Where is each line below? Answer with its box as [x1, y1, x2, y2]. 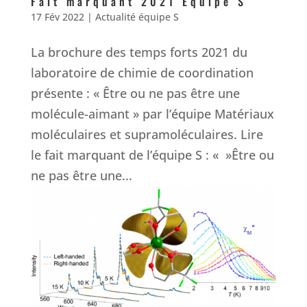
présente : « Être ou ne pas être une [30, 85, 240, 102]
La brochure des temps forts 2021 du [30, 44, 247, 61]
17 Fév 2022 [30, 10, 84, 24]
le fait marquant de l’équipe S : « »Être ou [30, 147, 274, 164]
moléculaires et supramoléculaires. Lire [30, 126, 263, 143]
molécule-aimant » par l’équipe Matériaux [30, 106, 274, 123]
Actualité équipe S [95, 10, 179, 24]
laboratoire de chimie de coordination [30, 64, 254, 82]
